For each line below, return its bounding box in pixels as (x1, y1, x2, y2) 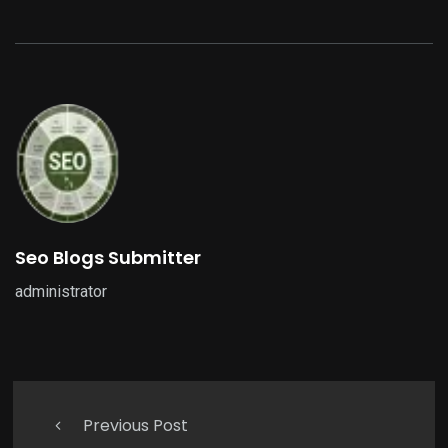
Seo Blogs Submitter (15, 245, 201, 271)
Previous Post (83, 414, 188, 438)
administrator (15, 282, 107, 302)
